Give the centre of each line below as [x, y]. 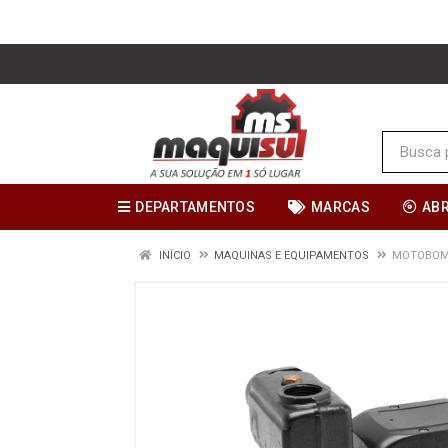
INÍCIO [173, 255]
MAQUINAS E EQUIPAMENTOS [291, 255]
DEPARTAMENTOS [195, 207]
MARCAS [340, 207]
